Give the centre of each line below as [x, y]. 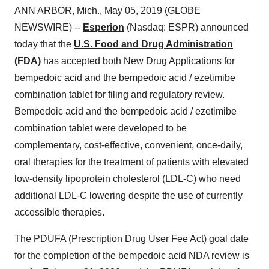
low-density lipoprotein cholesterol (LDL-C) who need [128, 179]
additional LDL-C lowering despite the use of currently [128, 195]
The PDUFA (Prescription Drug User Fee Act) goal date [131, 239]
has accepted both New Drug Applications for [138, 61]
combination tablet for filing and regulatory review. [119, 95]
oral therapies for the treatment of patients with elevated [131, 162]
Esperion [104, 27]
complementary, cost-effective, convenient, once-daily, [128, 145]
